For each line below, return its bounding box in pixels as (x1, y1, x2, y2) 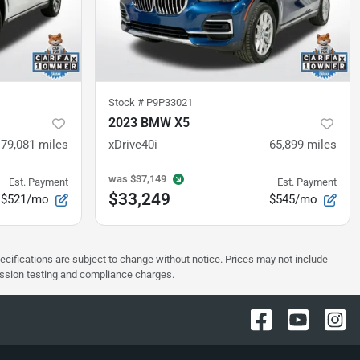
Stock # (108, 96, 146, 109)
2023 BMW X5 (108, 115, 190, 131)
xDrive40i (108, 137, 157, 153)
